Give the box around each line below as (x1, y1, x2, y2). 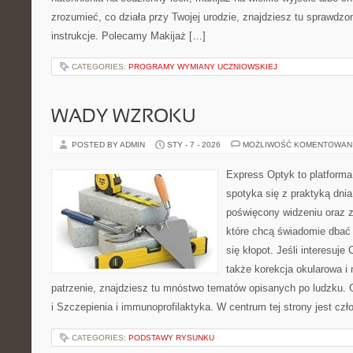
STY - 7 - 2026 (167, 140, 221, 149)
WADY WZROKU (51, 109, 195, 126)
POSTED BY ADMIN (72, 140, 147, 149)
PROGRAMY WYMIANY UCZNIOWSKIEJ (128, 62, 277, 71)
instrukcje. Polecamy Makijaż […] (51, 30, 206, 42)
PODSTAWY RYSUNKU (128, 333, 214, 342)
